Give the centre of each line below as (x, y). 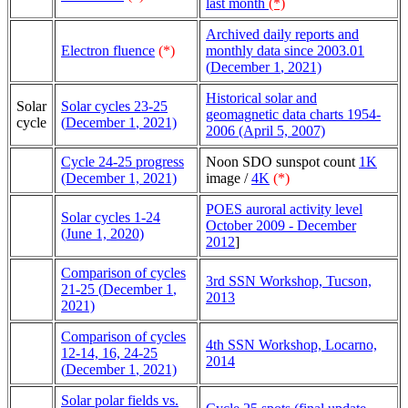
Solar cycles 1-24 (111, 217)
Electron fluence (108, 50)
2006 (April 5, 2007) (265, 130)
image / (229, 178)
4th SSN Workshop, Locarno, (291, 344)
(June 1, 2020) (102, 233)
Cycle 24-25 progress (122, 161)
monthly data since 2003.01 (285, 50)
